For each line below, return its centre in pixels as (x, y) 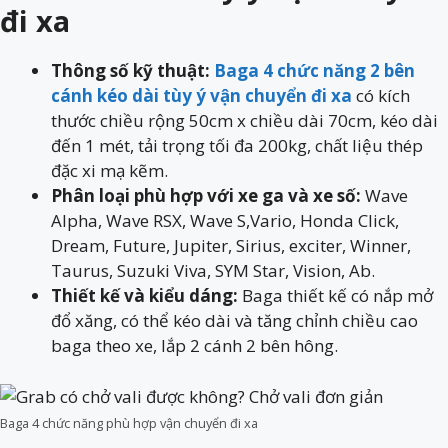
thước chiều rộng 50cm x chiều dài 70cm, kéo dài (244, 120)
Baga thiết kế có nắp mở (337, 295)
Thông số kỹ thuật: (130, 70)
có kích (381, 95)
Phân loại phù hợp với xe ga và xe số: (206, 195)
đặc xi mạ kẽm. (109, 170)
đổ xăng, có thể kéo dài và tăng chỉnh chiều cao (234, 320)
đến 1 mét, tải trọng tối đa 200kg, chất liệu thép (237, 145)
